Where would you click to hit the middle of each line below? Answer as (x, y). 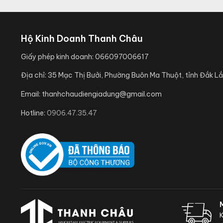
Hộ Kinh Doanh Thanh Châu (82, 39)
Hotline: (34, 113)
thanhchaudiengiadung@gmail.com (102, 94)
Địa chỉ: (34, 75)
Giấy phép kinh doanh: (58, 57)
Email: (31, 94)
